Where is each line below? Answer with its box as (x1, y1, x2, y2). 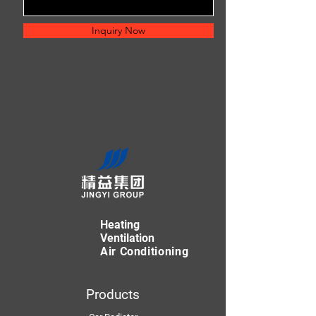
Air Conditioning (100, 245, 189, 258)
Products (86, 286, 140, 303)
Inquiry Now (92, 24, 145, 37)
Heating (100, 218, 140, 231)
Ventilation (100, 231, 154, 245)
